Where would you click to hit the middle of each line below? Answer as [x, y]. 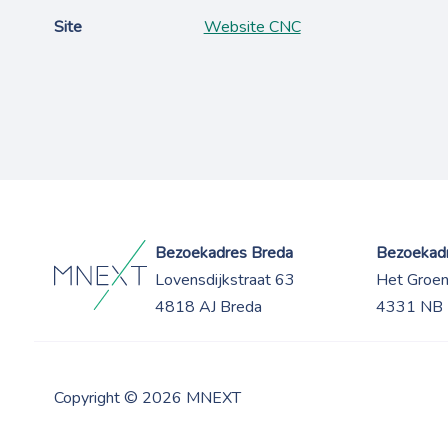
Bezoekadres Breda [223, 253]
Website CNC [252, 27]
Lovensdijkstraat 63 [224, 280]
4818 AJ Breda [208, 307]
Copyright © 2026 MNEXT [147, 398]
